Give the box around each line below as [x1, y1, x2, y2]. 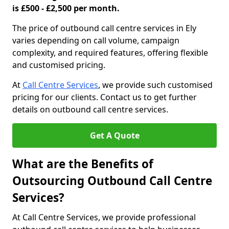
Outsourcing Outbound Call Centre [12, 173, 212, 189]
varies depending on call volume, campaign [12, 35, 179, 46]
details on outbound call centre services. [12, 104, 168, 115]
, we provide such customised [98, 79, 213, 90]
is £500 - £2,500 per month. [12, 3, 120, 14]
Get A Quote [89, 130, 140, 141]
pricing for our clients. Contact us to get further [12, 91, 197, 103]
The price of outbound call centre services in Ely [12, 22, 196, 34]
